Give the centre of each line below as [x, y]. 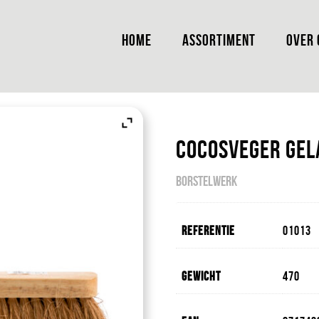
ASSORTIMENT [219, 40]
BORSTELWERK [207, 181]
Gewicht [202, 276]
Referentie [209, 231]
